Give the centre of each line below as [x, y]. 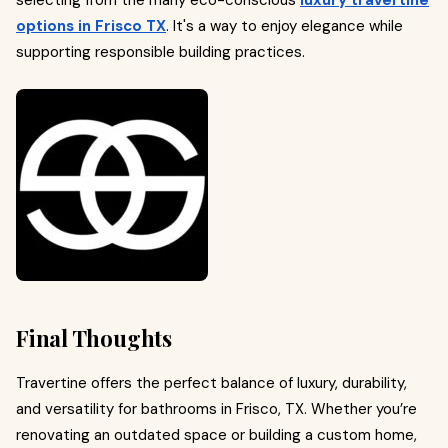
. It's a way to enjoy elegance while [284, 25]
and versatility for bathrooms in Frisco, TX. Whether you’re [216, 408]
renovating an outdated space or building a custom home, [216, 434]
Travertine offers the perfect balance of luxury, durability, [211, 382]
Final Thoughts [94, 337]
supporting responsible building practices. [160, 51]
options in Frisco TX [91, 25]
